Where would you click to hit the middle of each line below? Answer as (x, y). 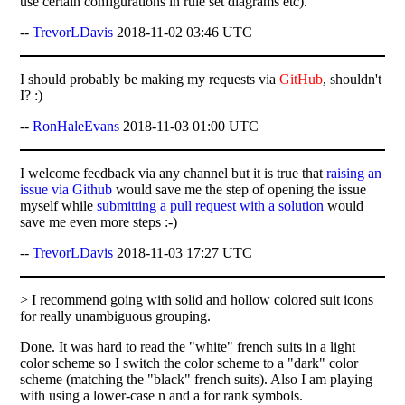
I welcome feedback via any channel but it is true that (174, 173)
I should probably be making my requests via (150, 79)
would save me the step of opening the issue (240, 189)
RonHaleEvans (76, 126)
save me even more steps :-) (99, 221)
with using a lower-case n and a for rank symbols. (162, 395)
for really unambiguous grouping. (116, 316)
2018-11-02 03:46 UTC (183, 32)
